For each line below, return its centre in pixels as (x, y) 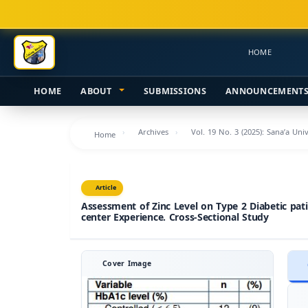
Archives (153, 132)
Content (45, 55)
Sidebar (45, 70)
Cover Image (127, 264)
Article (106, 188)
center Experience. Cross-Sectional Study (175, 218)
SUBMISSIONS (175, 91)
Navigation (52, 23)
